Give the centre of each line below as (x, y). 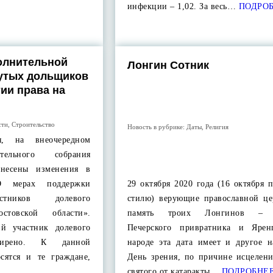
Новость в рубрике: (157, 127)
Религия (217, 127)
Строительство (34, 124)
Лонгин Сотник (168, 65)
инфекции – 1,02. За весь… (182, 6)
